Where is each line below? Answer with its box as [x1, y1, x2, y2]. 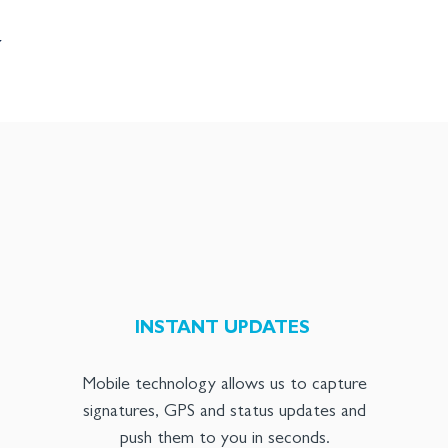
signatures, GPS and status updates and [83, 404, 367, 422]
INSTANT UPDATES [135, 321, 311, 339]
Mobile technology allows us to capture [82, 377, 368, 395]
